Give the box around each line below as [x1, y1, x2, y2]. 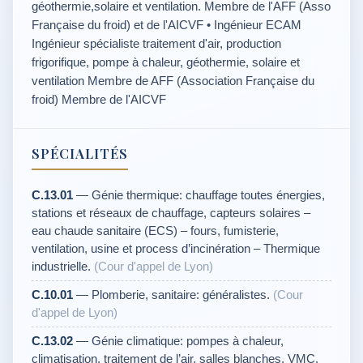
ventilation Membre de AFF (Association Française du [32, 74, 314, 88]
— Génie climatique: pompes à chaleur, [73, 334, 284, 348]
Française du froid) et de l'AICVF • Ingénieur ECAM [32, 18, 301, 32]
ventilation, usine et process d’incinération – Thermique [32, 241, 320, 255]
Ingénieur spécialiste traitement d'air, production [32, 36, 281, 50]
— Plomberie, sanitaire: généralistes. [73, 288, 273, 301]
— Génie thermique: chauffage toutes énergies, [73, 188, 325, 202]
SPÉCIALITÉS [32, 144, 129, 162]
